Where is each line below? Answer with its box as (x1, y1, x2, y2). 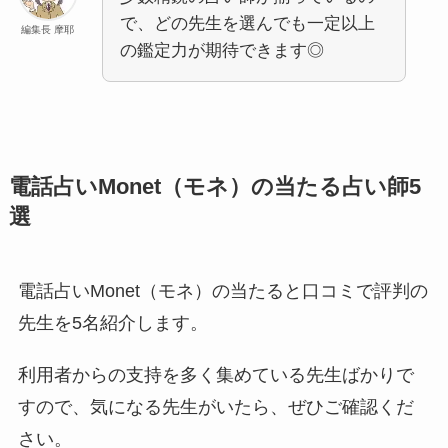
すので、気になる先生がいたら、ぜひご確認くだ (17, 397, 414, 418)
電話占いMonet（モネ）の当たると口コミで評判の (17, 281, 428, 302)
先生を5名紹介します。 (17, 313, 208, 334)
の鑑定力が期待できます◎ (119, 41, 324, 60)
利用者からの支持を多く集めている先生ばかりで (17, 365, 414, 386)
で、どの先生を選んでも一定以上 (119, 14, 375, 33)
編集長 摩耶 (21, 23, 75, 35)
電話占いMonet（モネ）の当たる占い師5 (8, 175, 421, 200)
